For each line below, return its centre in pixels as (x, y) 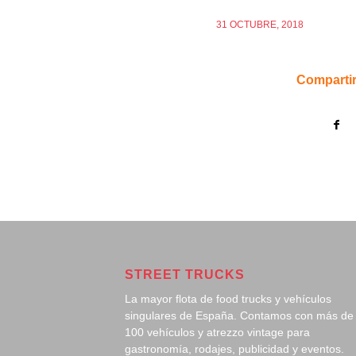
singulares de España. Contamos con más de (239, 315)
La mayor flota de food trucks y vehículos (228, 298)
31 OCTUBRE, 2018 (260, 25)
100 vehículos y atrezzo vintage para (217, 332)
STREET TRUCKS (185, 275)
